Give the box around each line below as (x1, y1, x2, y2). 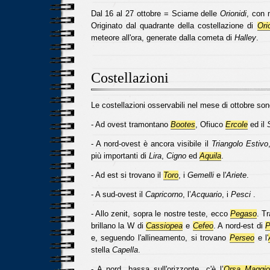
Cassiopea (146, 221, 183, 230)
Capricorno (145, 190, 183, 199)
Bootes (170, 120, 195, 129)
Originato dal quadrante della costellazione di (90, 21, 257, 30)
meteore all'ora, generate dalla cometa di (90, 33, 234, 42)
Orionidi (220, 9, 247, 18)
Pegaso (230, 209, 257, 218)
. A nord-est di (213, 221, 266, 230)
